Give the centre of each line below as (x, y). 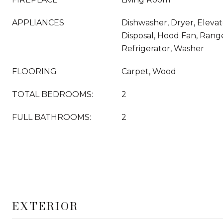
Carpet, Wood (149, 71)
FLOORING (34, 71)
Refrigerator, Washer (163, 49)
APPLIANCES (38, 23)
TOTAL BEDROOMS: (53, 94)
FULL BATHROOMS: (52, 117)
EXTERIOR (45, 206)
